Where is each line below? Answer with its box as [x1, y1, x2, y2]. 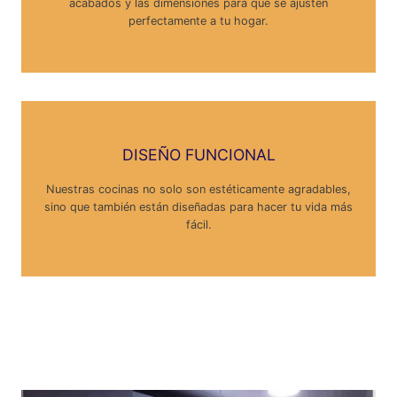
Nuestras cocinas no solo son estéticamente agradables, [46, 183, 351, 196]
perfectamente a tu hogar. [128, 14, 269, 27]
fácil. [185, 218, 212, 231]
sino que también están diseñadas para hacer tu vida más [44, 200, 353, 214]
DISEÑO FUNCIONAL [121, 145, 276, 164]
